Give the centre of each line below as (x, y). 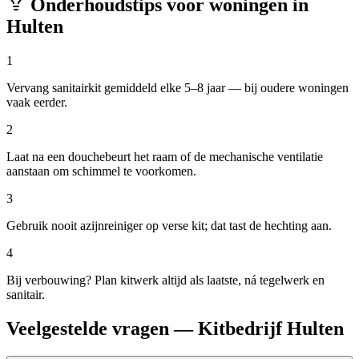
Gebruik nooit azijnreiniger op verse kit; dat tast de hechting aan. (169, 226)
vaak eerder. (37, 103)
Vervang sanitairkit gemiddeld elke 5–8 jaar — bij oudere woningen (177, 88)
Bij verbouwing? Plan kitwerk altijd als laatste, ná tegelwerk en (165, 280)
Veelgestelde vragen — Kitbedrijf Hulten (175, 329)
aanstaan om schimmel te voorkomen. (101, 171)
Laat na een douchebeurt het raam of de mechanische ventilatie (165, 157)
